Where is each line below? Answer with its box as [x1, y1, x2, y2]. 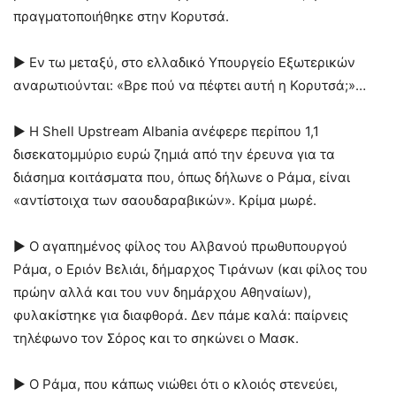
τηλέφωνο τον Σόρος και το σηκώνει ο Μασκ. [13, 330, 299, 346]
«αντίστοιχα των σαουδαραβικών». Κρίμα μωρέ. [13, 192, 316, 209]
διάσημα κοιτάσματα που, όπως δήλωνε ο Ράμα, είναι [13, 169, 350, 186]
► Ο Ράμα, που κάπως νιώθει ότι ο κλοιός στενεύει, [13, 376, 338, 392]
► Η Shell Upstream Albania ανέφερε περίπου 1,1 [13, 123, 319, 140]
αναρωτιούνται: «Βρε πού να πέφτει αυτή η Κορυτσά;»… [13, 77, 366, 94]
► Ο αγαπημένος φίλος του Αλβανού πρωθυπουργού [13, 238, 347, 255]
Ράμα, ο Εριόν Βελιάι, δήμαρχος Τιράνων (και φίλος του [13, 261, 368, 278]
